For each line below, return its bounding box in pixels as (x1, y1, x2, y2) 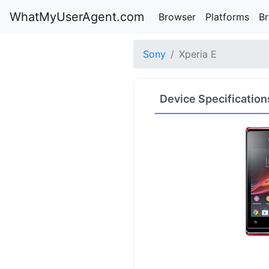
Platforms (205, 11, 249, 23)
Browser (159, 11, 196, 23)
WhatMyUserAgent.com (10, 10, 144, 24)
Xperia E (179, 48, 217, 60)
